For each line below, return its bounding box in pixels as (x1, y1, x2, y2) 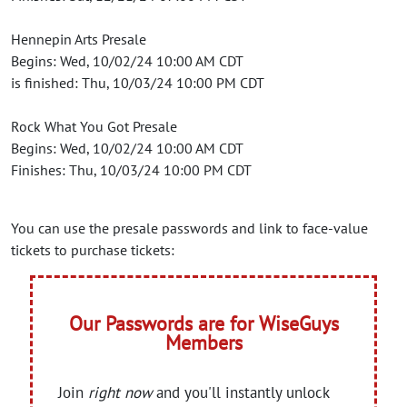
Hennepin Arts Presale (11, 30, 146, 49)
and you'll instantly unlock (152, 382, 330, 403)
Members (164, 330, 243, 356)
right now (88, 382, 153, 403)
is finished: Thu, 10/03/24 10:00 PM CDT (11, 74, 264, 93)
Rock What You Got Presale (11, 117, 177, 136)
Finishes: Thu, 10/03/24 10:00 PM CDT (11, 161, 252, 180)
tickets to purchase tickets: (11, 241, 174, 260)
